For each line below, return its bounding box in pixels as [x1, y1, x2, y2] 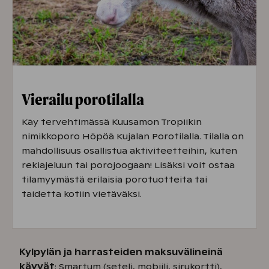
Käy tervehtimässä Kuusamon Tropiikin [22, 116, 202, 128]
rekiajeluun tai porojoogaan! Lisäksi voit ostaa [22, 160, 235, 171]
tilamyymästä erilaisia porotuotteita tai [22, 174, 207, 186]
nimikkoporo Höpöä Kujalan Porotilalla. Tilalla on [22, 131, 244, 142]
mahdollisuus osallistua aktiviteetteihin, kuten [22, 145, 237, 157]
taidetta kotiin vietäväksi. [22, 189, 144, 200]
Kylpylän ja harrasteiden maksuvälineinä [19, 247, 223, 258]
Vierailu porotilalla [22, 89, 147, 109]
